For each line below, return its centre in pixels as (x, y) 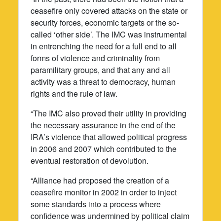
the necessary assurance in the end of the (103, 125)
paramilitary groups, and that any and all (101, 70)
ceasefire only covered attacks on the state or (109, 10)
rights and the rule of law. (74, 93)
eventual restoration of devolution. (90, 160)
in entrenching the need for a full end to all (104, 46)
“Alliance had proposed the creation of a (100, 180)
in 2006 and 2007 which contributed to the (104, 148)
